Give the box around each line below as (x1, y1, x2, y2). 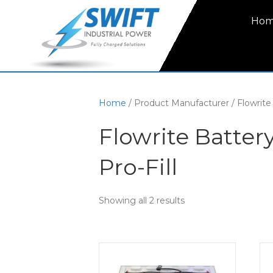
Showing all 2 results (99, 195, 185, 207)
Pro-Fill (99, 154, 177, 181)
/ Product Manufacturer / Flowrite (126, 97, 271, 109)
